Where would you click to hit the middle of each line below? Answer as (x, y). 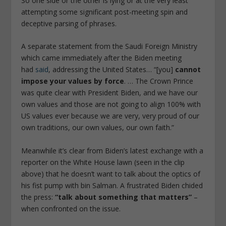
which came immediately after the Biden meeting (102, 58)
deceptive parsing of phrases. (69, 23)
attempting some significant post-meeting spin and (105, 12)
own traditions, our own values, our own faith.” (98, 128)
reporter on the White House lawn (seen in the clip (103, 162)
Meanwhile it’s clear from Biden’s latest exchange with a (112, 150)
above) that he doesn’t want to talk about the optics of (111, 174)
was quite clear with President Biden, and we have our (110, 93)
